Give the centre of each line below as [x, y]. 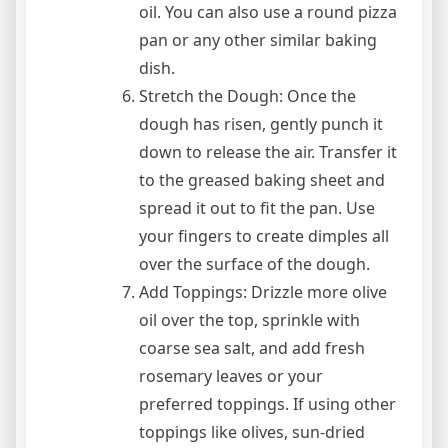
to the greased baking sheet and [262, 179]
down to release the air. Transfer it [268, 151]
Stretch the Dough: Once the [247, 95]
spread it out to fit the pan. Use [257, 207]
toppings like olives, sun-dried [252, 431]
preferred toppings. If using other [267, 403]
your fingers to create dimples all [264, 235]
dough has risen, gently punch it [261, 123]
